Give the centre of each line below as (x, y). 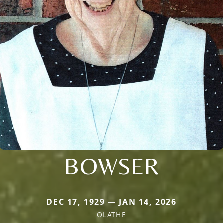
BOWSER (111, 166)
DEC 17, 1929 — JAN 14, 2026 (111, 201)
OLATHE (111, 214)
